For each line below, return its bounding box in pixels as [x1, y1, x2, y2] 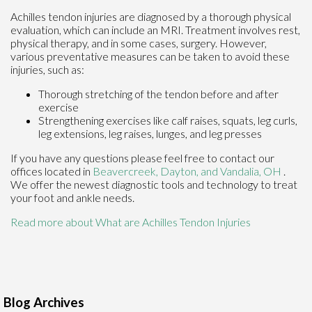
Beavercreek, [93, 164, 160, 178]
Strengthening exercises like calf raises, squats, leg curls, [38, 114, 297, 127]
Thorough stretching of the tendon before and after [38, 87, 279, 101]
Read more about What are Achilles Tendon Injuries [10, 215, 251, 229]
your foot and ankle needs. [10, 191, 134, 205]
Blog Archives [3, 295, 84, 311]
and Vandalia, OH [201, 164, 281, 178]
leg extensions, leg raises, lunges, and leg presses [38, 127, 262, 141]
